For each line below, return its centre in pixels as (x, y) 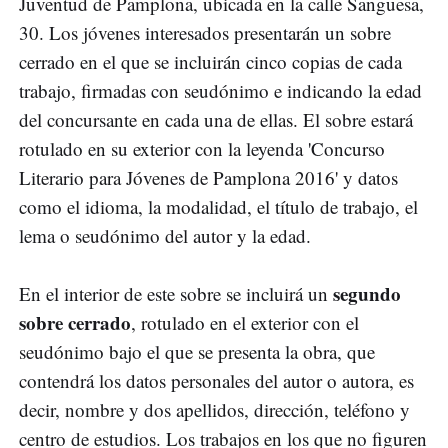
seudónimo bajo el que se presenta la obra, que (197, 352)
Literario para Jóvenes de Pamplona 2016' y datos (208, 178)
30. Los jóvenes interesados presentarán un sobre (205, 33)
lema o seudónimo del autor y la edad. (165, 236)
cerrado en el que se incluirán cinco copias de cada (210, 62)
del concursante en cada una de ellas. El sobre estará (216, 120)
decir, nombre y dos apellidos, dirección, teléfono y (214, 410)
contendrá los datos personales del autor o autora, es (216, 381)
